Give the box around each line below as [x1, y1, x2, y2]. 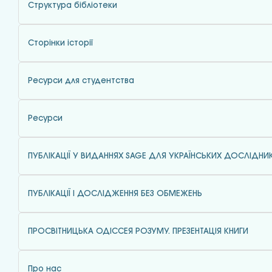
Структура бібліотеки [28, 2, 117, 9]
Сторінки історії [28, 39, 93, 47]
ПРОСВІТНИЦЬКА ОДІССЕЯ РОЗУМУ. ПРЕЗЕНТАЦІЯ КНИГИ [28, 228, 248, 235]
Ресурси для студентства [28, 77, 134, 84]
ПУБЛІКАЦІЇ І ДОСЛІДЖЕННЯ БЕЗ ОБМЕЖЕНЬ [28, 190, 202, 197]
